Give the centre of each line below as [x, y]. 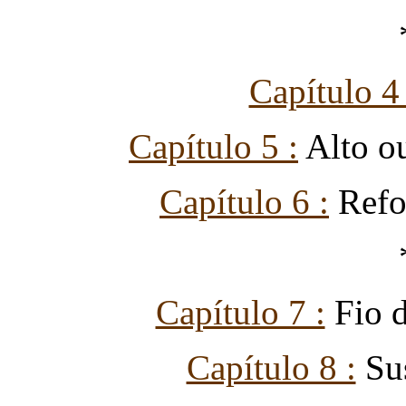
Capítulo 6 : [244, 201]
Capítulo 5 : [213, 146]
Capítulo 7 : [240, 312]
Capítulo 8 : [271, 367]
